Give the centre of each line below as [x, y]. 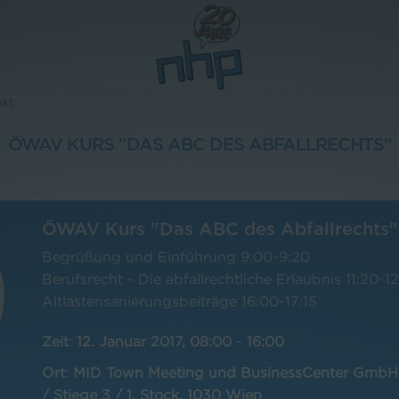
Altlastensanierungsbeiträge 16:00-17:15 [179, 301]
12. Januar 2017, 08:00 [154, 341]
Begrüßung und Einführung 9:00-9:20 [175, 256]
